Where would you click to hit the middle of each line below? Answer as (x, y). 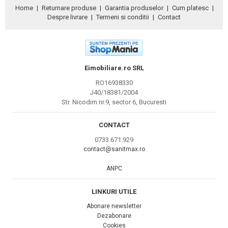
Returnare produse (69, 8)
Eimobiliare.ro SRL (114, 68)
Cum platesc (190, 8)
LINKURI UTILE (114, 192)
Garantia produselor (134, 8)
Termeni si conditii (123, 17)
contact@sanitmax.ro (114, 149)
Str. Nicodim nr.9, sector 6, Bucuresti (114, 102)
